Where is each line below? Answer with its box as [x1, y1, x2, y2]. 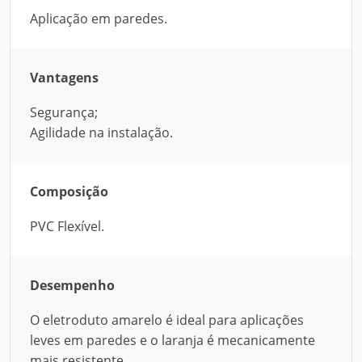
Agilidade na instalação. [30, 124, 173, 141]
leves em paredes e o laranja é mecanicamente [30, 331, 315, 349]
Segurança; [30, 103, 98, 121]
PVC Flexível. [30, 217, 104, 235]
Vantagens [30, 69, 99, 86]
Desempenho [30, 276, 115, 294]
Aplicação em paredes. [30, 10, 167, 27]
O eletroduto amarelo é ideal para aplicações [30, 311, 304, 329]
